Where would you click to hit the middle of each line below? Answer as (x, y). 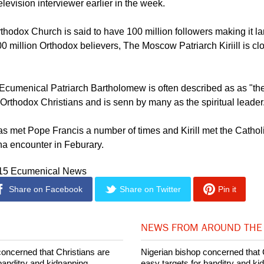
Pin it (227, 222)
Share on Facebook (46, 222)
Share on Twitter (150, 222)
